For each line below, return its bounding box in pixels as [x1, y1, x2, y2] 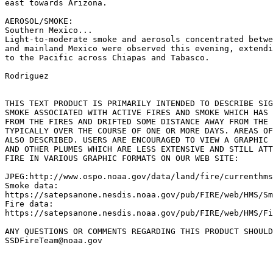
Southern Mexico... [5, 26, 93, 35]
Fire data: [5, 199, 54, 208]
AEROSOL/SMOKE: [5, 16, 73, 26]
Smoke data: [5, 181, 58, 190]
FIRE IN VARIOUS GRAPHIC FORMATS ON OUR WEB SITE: [5, 154, 239, 163]
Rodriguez [5, 71, 49, 80]
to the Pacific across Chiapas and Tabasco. [5, 53, 210, 62]
